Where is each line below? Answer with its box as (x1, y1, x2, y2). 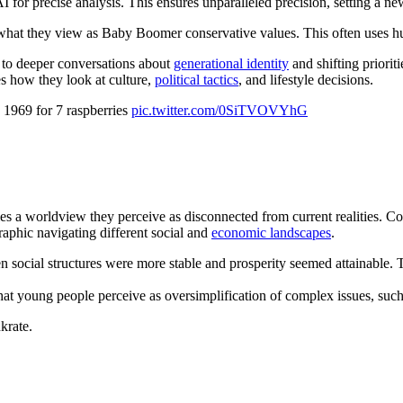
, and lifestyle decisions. (238, 71, 373, 87)
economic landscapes (211, 225, 331, 241)
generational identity (174, 55, 289, 71)
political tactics (155, 71, 238, 87)
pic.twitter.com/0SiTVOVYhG (131, 102, 308, 118)
